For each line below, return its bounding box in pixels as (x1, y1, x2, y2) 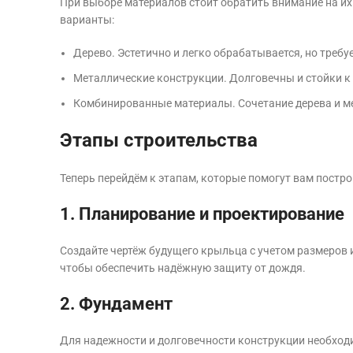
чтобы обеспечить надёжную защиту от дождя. (60, 261, 306, 274)
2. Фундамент (60, 293, 173, 314)
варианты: (60, 13, 114, 26)
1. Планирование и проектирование (60, 203, 344, 224)
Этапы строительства (60, 128, 258, 151)
